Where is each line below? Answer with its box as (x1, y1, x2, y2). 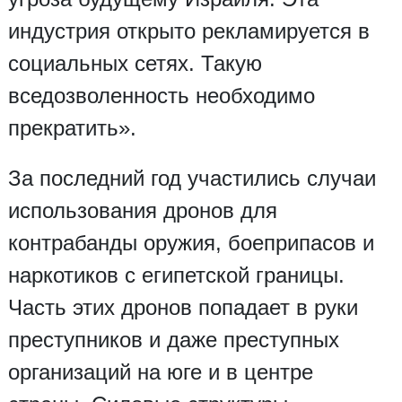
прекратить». (7, 116, 136, 141)
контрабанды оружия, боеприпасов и (7, 231, 374, 256)
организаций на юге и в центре (7, 360, 313, 385)
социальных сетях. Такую (7, 51, 262, 76)
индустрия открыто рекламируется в (7, 19, 370, 44)
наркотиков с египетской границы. (7, 263, 345, 288)
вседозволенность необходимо (7, 83, 315, 109)
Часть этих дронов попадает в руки (7, 295, 358, 320)
